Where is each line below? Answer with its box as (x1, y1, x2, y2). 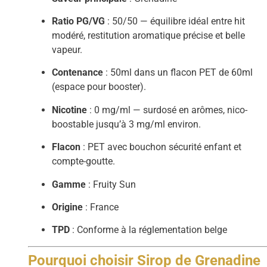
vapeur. (52, 44, 83, 55)
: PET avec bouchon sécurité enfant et (80, 141, 242, 153)
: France (83, 201, 119, 213)
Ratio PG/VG (52, 15, 105, 27)
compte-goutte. (52, 156, 116, 167)
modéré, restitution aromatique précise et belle (52, 29, 246, 41)
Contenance (52, 67, 104, 79)
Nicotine (52, 104, 88, 116)
